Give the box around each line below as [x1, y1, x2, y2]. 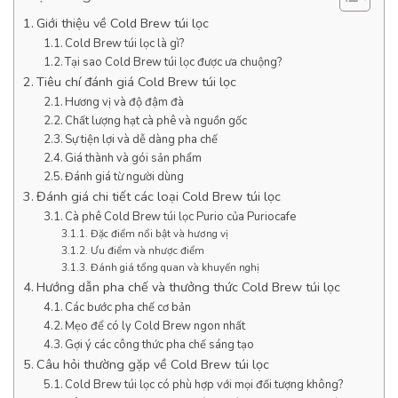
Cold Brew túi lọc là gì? [65, 35, 185, 52]
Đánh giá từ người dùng [65, 168, 185, 185]
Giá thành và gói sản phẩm [65, 149, 203, 166]
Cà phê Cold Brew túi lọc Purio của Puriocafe [65, 208, 297, 225]
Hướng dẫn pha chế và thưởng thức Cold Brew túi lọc [36, 277, 340, 296]
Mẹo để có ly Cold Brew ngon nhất [65, 317, 246, 334]
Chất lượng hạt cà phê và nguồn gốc [65, 112, 248, 129]
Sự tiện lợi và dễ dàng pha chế [65, 131, 219, 147]
